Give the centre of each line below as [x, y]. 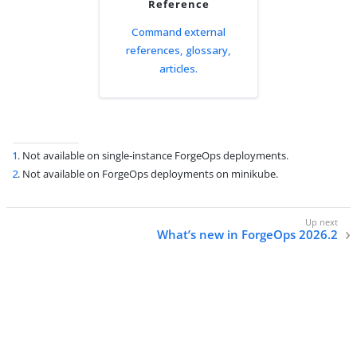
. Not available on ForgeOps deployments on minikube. [148, 173]
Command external [178, 31]
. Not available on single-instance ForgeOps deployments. [153, 156]
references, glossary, [178, 50]
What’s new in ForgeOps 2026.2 [247, 234]
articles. [178, 68]
